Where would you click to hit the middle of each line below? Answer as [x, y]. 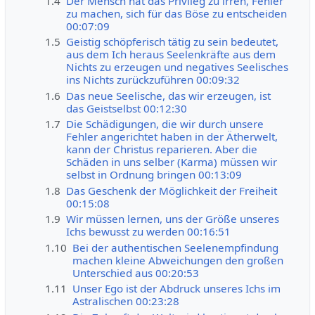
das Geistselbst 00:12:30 [127, 108]
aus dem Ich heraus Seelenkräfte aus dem [171, 54]
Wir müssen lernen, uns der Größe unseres [173, 219]
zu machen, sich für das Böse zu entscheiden [177, 13]
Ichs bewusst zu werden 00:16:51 [149, 232]
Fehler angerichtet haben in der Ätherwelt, [172, 137]
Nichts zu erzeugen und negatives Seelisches [178, 67]
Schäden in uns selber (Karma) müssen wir [172, 162]
